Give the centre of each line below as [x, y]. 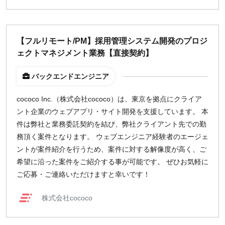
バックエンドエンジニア [70, 76]
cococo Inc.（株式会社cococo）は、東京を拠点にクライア [109, 99]
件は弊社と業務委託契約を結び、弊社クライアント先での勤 [111, 124]
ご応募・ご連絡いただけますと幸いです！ [83, 174]
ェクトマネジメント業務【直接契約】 [85, 53]
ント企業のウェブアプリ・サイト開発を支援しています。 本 [113, 111]
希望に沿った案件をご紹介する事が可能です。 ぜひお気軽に [113, 162]
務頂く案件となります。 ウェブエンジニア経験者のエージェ [113, 137]
